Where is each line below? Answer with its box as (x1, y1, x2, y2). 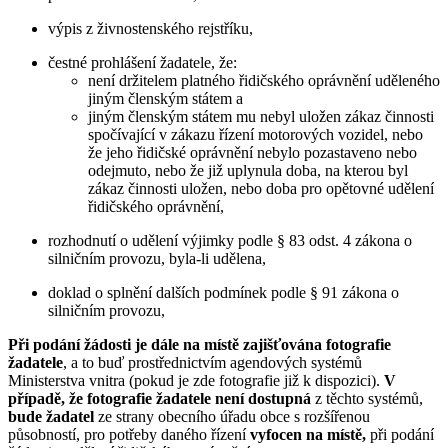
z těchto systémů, (311, 390, 423, 408)
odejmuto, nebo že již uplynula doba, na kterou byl (88, 162, 408, 180)
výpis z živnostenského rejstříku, (48, 20, 253, 38)
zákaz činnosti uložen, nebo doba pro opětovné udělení (88, 180, 434, 198)
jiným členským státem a (88, 90, 243, 108)
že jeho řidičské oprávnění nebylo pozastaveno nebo (88, 144, 417, 162)
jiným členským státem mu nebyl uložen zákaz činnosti (88, 108, 434, 126)
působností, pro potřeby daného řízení (8, 426, 250, 444)
